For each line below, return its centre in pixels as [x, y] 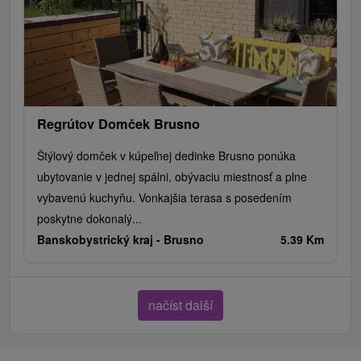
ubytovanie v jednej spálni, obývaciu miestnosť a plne [172, 177]
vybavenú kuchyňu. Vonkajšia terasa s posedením [164, 198]
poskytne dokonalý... [89, 219]
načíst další [180, 305]
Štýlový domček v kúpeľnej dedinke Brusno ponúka [166, 156]
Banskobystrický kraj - [100, 240]
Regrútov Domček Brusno [118, 124]
